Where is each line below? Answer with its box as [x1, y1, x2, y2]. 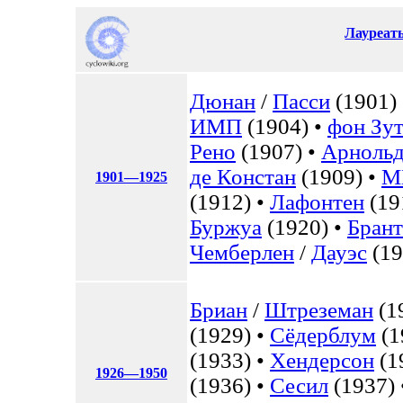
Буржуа [190, 215, 262, 239]
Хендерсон [270, 348, 374, 372]
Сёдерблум [270, 323, 376, 347]
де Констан [190, 165, 296, 189]
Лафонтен [270, 190, 364, 214]
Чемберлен [190, 240, 294, 264]
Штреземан [264, 298, 373, 322]
